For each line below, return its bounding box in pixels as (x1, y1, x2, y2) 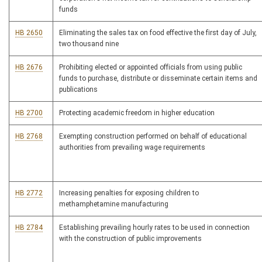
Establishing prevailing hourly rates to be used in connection (59, 223, 250, 232)
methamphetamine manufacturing (59, 200, 168, 209)
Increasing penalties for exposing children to (59, 189, 199, 198)
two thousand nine (59, 40, 119, 49)
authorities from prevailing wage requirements (59, 143, 205, 152)
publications (59, 85, 98, 94)
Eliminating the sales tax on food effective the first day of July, (59, 29, 257, 37)
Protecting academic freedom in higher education (59, 109, 215, 118)
